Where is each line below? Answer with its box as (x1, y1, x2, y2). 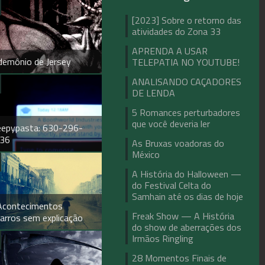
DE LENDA (132, 86, 176, 100)
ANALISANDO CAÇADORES (132, 75, 242, 89)
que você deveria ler (132, 117, 211, 131)
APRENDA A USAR (132, 44, 208, 58)
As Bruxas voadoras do (132, 136, 225, 150)
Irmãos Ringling (132, 231, 194, 245)
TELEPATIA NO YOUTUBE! (132, 55, 240, 69)
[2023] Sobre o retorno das (132, 13, 242, 27)
